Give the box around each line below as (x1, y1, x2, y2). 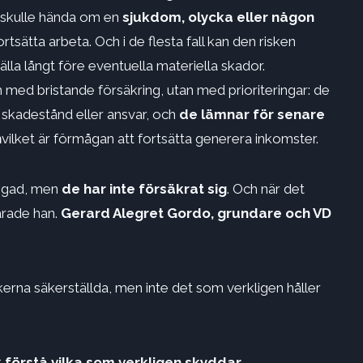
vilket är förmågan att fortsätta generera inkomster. (2, 130, 318, 147)
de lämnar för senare (179, 106, 325, 123)
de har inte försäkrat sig (58, 181, 227, 198)
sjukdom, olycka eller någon (122, 9, 314, 26)
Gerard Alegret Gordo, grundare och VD (61, 205, 331, 222)
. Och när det (227, 181, 305, 198)
